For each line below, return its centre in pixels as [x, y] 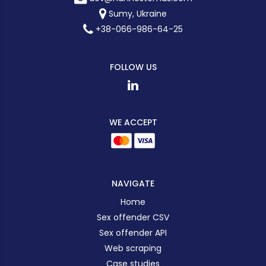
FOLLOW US [133, 67]
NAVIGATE [133, 184]
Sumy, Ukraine [138, 14]
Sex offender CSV [133, 218]
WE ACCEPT [133, 123]
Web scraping [133, 248]
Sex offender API [133, 233]
